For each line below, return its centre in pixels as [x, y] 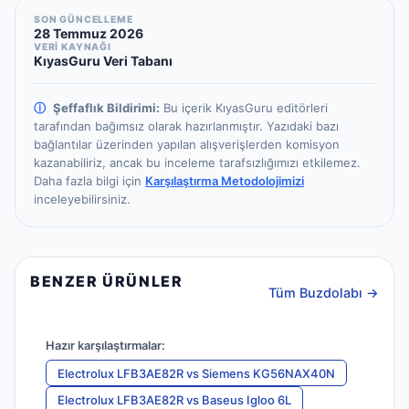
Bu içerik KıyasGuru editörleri [246, 108]
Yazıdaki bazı [301, 126]
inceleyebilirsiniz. [82, 199]
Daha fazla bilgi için [89, 181]
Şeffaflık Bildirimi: [106, 108]
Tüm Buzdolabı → [324, 292]
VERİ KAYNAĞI [73, 47]
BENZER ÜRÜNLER [107, 282]
